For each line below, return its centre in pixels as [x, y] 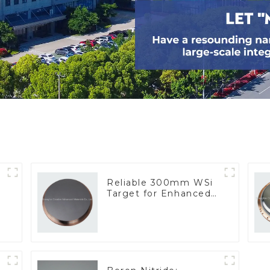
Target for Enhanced [159, 194]
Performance [140, 205]
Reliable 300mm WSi [160, 183]
